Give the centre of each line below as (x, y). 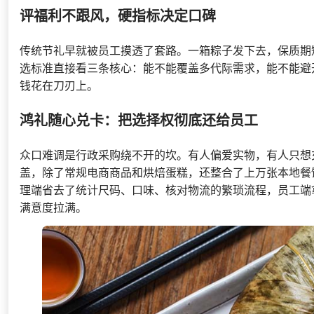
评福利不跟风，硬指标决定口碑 (118, 16)
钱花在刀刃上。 (59, 85)
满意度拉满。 (53, 207)
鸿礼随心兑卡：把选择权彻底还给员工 (139, 120)
